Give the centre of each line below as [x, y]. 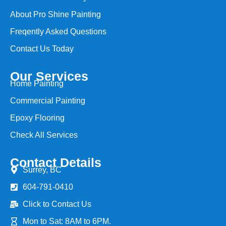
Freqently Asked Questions [58, 31]
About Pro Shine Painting [55, 14]
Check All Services [44, 135]
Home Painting [37, 83]
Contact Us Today [42, 48]
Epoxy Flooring [37, 118]
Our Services [49, 76]
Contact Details [56, 162]
